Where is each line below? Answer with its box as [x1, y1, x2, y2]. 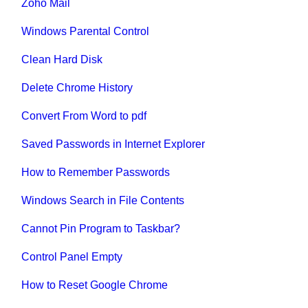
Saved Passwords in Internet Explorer [21, 138, 206, 151]
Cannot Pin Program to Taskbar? [21, 223, 181, 235]
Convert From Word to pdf [21, 110, 147, 122]
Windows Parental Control [21, 25, 150, 38]
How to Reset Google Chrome [21, 279, 168, 291]
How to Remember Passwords [21, 166, 170, 179]
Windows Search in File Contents [21, 195, 185, 207]
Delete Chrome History [21, 82, 133, 94]
